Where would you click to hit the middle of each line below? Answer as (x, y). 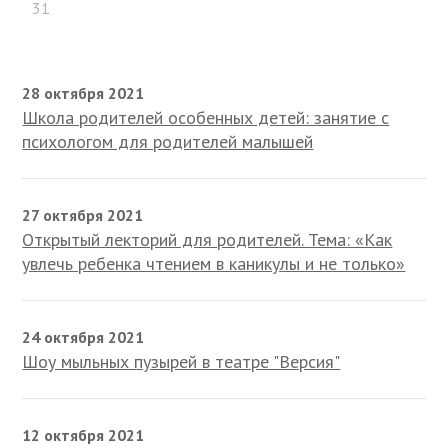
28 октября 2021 (83, 93)
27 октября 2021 (83, 215)
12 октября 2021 (83, 435)
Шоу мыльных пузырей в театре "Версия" (181, 362)
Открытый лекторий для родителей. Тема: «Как (207, 240)
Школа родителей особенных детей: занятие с (206, 118)
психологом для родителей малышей (168, 142)
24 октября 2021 (83, 337)
